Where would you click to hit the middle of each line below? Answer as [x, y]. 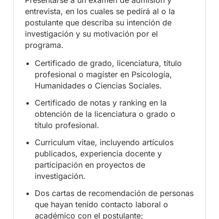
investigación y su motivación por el [92, 33]
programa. [44, 45]
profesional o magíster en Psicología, [104, 75]
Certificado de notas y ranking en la [101, 103]
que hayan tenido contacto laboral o [102, 205]
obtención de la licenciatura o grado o [105, 114]
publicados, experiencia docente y [99, 154]
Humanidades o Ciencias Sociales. [99, 86]
